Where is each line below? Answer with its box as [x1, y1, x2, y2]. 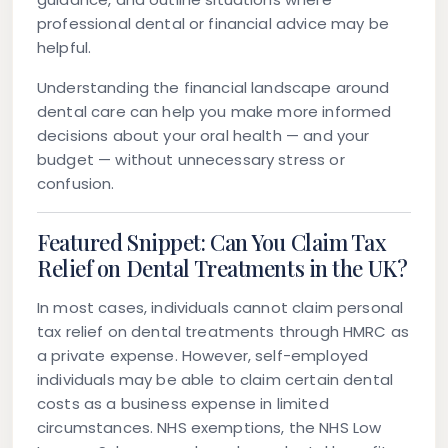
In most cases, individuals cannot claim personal [37, 297, 404, 319]
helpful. [37, 37, 92, 59]
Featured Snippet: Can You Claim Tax [37, 227, 387, 258]
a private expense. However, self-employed [37, 345, 369, 367]
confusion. [37, 173, 115, 195]
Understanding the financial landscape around [37, 77, 390, 99]
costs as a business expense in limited [37, 393, 329, 415]
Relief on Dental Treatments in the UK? [37, 253, 408, 284]
